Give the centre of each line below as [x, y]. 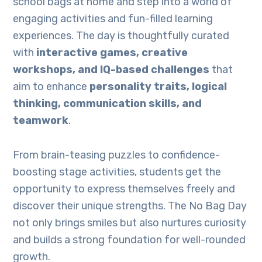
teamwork [41, 121]
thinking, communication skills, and [108, 104]
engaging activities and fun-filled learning [113, 19]
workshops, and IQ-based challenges [111, 70]
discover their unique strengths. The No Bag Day [130, 206]
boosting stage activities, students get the [117, 172]
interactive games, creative [112, 53]
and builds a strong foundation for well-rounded [130, 240]
